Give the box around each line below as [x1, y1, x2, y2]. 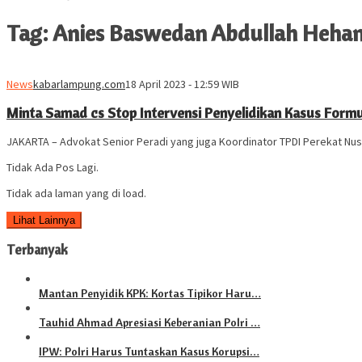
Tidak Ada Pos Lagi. [6, 159, 99, 175]
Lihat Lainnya [13, 213, 75, 226]
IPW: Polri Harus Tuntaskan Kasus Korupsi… [39, 343, 259, 359]
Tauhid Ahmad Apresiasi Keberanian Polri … [39, 314, 260, 330]
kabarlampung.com [33, 76, 125, 91]
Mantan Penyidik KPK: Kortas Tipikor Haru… [39, 285, 261, 301]
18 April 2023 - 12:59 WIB [125, 76, 239, 91]
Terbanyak [6, 242, 68, 259]
